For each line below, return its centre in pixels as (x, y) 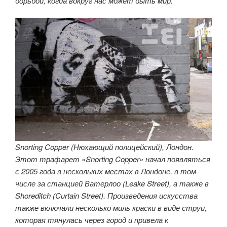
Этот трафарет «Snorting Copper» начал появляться (113, 159)
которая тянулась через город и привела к (92, 220)
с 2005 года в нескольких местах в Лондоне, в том (106, 171)
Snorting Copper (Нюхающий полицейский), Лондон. (104, 147)
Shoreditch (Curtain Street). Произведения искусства (106, 196)
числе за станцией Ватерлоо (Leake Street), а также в (112, 183)
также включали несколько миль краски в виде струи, (111, 208)
